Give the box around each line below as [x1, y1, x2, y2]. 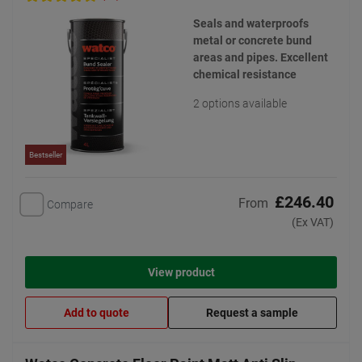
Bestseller [29, 150, 62, 159]
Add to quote [63, 306, 129, 320]
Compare [47, 197, 93, 211]
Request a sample [206, 306, 299, 320]
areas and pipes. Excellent [193, 51, 328, 64]
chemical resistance [193, 68, 297, 81]
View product [147, 266, 215, 280]
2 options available [193, 97, 287, 110]
